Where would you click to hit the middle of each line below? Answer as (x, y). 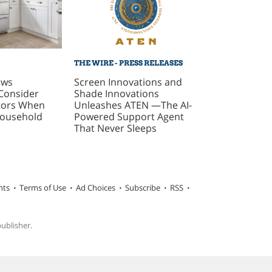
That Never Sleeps (116, 128)
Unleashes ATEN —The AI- (133, 105)
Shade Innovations (117, 93)
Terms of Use (42, 188)
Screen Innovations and (128, 82)
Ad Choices (95, 188)
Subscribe (142, 188)
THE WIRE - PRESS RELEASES (129, 63)
